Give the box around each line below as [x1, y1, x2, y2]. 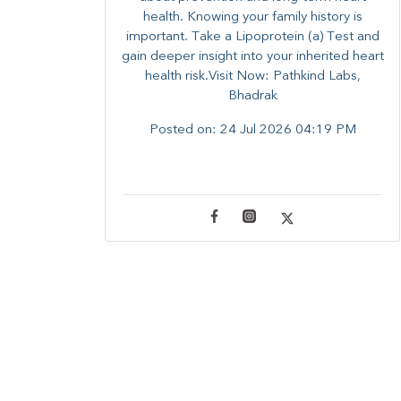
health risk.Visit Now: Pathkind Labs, [144, 70, 361, 84]
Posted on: [149, 124, 220, 138]
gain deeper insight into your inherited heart [121, 50, 384, 64]
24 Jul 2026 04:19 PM [219, 124, 356, 138]
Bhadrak [227, 90, 277, 104]
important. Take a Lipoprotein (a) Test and [125, 30, 380, 45]
